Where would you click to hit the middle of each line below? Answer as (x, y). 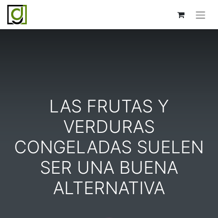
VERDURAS (109, 127)
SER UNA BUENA (109, 168)
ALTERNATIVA (109, 188)
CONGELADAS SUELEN (109, 147)
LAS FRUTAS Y (109, 106)
